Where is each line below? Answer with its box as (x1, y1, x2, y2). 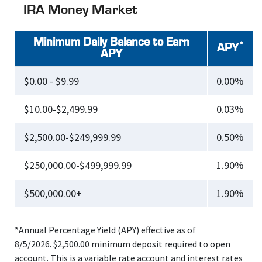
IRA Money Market (23, 4, 137, 18)
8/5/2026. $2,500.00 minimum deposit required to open (15, 238, 230, 250)
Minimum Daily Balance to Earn (33, 37, 189, 49)
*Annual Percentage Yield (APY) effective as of (15, 224, 196, 236)
